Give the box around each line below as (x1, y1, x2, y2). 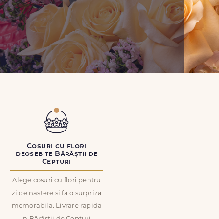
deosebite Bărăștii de (16, 151, 98, 158)
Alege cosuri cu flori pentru (12, 177, 101, 184)
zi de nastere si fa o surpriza (11, 190, 102, 197)
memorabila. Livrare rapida (11, 203, 102, 209)
